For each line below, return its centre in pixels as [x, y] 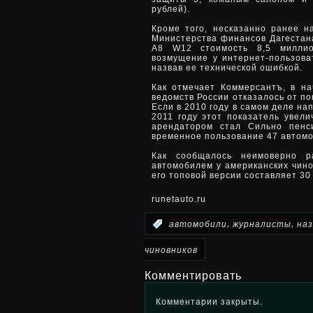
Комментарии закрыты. [209, 301]
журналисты [262, 224]
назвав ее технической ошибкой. [227, 68]
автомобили [198, 224]
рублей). [171, 9]
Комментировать [193, 275]
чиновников [171, 250]
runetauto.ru [179, 199]
